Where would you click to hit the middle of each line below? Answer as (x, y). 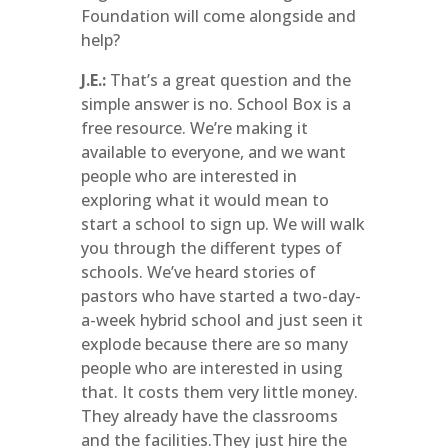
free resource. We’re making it (194, 128)
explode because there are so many (214, 344)
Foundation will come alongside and (218, 16)
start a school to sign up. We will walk (222, 224)
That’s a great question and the (228, 80)
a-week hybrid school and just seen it (221, 320)
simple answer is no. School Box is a (215, 104)
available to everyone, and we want (213, 152)
